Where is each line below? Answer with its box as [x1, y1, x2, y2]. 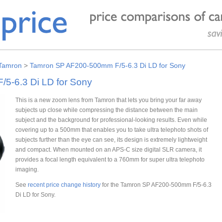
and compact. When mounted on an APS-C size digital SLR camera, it [15, 146, 202, 153]
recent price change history [27, 181, 101, 188]
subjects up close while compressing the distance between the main [15, 106, 198, 113]
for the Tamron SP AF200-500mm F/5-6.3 [100, 181, 212, 188]
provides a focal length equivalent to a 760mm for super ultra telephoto [15, 156, 205, 163]
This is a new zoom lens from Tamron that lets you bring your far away [15, 96, 202, 103]
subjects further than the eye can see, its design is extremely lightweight [15, 136, 207, 143]
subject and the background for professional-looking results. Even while [15, 116, 207, 123]
